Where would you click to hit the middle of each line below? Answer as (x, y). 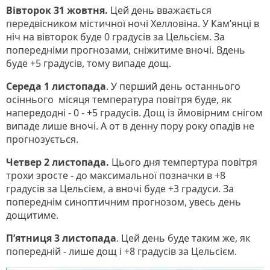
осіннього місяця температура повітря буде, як (119, 99)
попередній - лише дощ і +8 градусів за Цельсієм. (121, 251)
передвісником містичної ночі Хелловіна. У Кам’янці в (133, 23)
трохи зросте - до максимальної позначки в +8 (116, 175)
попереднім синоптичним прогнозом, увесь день (124, 202)
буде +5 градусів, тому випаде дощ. (89, 63)
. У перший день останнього (173, 86)
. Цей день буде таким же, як (183, 238)
